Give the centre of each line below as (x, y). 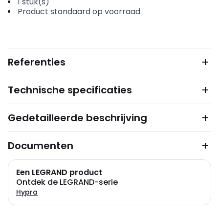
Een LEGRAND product (59, 172)
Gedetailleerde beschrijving (77, 118)
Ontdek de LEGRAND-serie (67, 182)
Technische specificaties (70, 90)
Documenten (41, 146)
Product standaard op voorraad (79, 11)
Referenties (37, 62)
